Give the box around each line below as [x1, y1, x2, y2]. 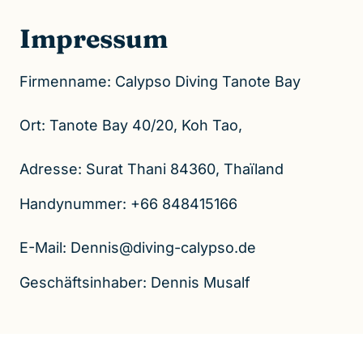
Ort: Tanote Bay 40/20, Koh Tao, [19, 117, 242, 134]
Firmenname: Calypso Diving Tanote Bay [19, 73, 301, 90]
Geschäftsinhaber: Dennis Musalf [19, 274, 254, 291]
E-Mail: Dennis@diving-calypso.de [19, 239, 256, 256]
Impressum [19, 23, 168, 54]
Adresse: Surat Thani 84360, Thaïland [19, 160, 284, 177]
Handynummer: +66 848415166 [19, 195, 237, 212]
